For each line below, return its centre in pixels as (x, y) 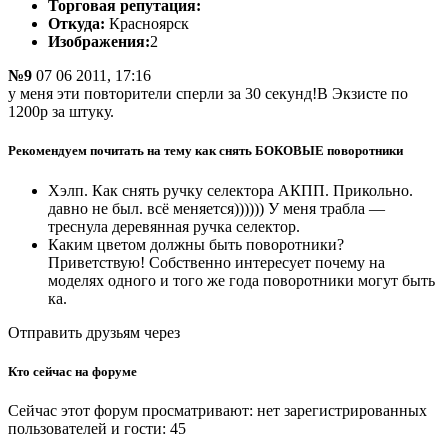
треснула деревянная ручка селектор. (174, 226)
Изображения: (99, 42)
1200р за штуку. (61, 112)
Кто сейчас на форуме (72, 371)
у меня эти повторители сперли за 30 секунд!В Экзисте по (208, 94)
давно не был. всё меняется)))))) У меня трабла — (216, 208)
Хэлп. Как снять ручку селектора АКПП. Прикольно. (230, 190)
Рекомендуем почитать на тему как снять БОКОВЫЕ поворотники (205, 151)
